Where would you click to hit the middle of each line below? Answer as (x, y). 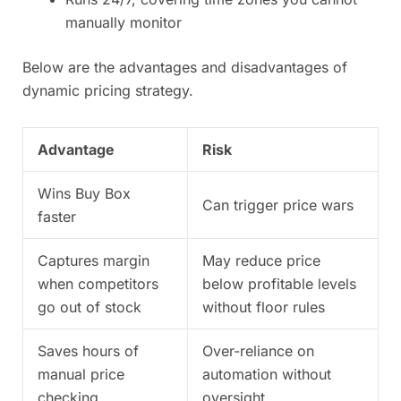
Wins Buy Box (84, 193)
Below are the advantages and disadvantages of (185, 67)
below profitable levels (279, 283)
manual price (81, 374)
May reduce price (261, 260)
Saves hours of (88, 350)
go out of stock (90, 307)
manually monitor (124, 22)
